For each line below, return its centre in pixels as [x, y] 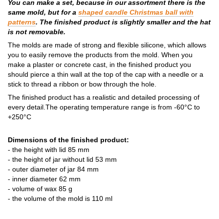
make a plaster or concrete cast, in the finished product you [99, 64]
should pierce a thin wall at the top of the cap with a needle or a [106, 74]
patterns [22, 22]
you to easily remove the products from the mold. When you [100, 55]
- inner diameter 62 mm [44, 179]
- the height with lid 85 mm [49, 149]
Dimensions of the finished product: [68, 140]
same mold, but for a [43, 12]
